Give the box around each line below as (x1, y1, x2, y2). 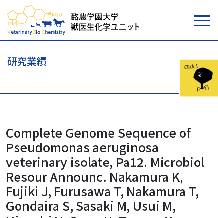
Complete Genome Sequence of (6, 124, 191, 141)
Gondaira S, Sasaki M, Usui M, (6, 197, 176, 214)
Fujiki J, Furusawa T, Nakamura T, (6, 182, 199, 200)
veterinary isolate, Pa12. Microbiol (6, 153, 204, 170)
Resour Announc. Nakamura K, (6, 167, 183, 185)
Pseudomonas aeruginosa (6, 138, 159, 156)
